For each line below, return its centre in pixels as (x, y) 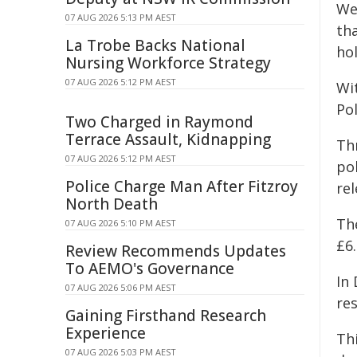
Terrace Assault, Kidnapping (168, 139)
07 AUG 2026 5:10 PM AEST (121, 223)
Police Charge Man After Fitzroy (182, 186)
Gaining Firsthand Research (166, 316)
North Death (112, 204)
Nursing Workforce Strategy (168, 63)
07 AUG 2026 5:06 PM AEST (121, 287)
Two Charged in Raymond (159, 122)
